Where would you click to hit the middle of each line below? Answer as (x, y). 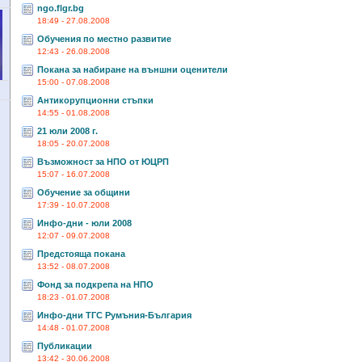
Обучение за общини (83, 192)
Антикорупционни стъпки (95, 100)
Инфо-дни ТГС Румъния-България (114, 315)
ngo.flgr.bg (60, 8)
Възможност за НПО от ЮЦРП (103, 162)
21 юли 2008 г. (67, 131)
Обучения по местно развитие (104, 39)
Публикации (64, 346)
